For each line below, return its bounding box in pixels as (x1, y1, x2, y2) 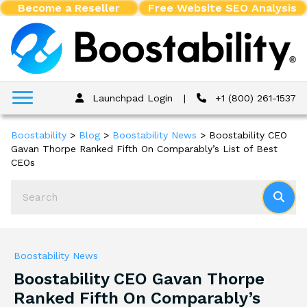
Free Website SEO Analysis (148, 1, 297, 14)
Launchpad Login (89, 92, 173, 103)
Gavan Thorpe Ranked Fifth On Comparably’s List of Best (11, 143, 278, 154)
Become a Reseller (18, 1, 121, 14)
